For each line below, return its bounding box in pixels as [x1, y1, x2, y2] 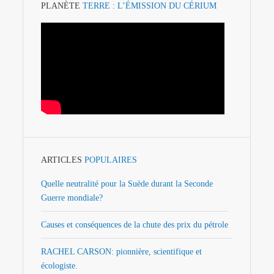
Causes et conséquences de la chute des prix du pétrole [41, 220, 229, 229]
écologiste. [41, 261, 78, 270]
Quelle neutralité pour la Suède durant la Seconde [41, 179, 213, 188]
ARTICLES [41, 155, 83, 165]
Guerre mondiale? [41, 193, 103, 202]
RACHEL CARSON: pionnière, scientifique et [41, 246, 202, 256]
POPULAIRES [82, 155, 138, 165]
